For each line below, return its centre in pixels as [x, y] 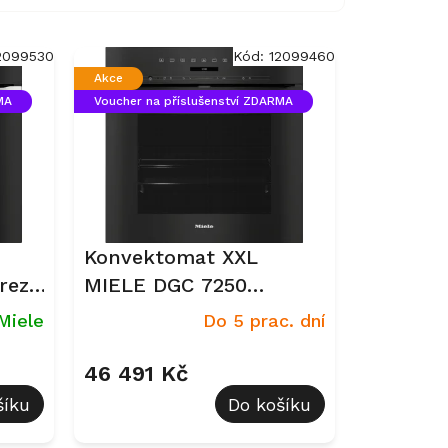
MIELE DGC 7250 [165, 285]
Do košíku [270, 404]
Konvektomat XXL [170, 257]
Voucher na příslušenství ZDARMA [193, 100]
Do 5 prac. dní [263, 321]
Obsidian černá [156, 313]
